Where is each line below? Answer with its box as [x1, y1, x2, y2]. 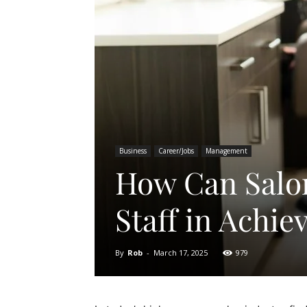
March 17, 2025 [153, 247, 208, 258]
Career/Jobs [158, 146, 194, 156]
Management [206, 146, 247, 156]
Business [119, 146, 147, 156]
